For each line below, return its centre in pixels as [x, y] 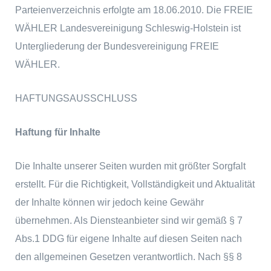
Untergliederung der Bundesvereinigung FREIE [117, 46]
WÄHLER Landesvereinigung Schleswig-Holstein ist [128, 28]
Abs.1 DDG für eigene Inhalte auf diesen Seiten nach [129, 239]
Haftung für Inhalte [58, 132]
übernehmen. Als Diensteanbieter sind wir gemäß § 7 [129, 220]
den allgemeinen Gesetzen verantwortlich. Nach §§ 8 [129, 257]
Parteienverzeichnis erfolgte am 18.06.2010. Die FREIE [134, 9]
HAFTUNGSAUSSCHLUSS [77, 98]
